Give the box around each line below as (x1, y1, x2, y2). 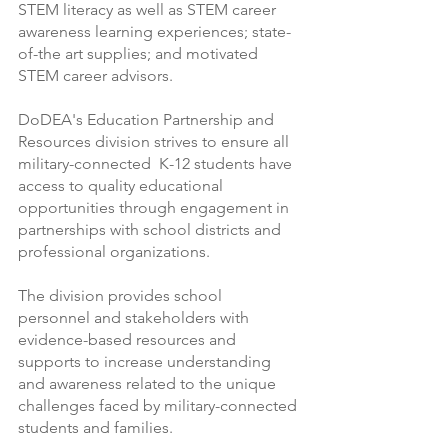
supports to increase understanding (18, 352, 275, 371)
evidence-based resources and (18, 330, 240, 349)
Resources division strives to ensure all (18, 132, 293, 151)
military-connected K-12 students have (18, 154, 296, 173)
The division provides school (18, 286, 230, 305)
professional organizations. (18, 242, 210, 261)
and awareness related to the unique (18, 374, 280, 393)
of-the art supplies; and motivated (18, 44, 262, 63)
